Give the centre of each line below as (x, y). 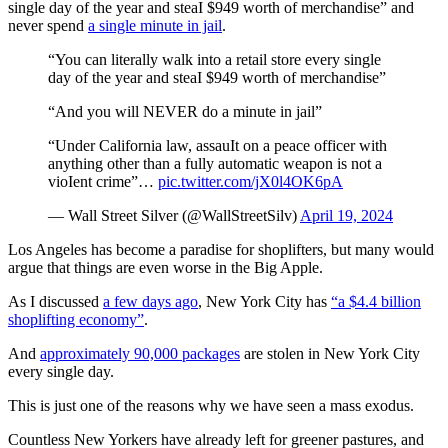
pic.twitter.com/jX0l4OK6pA (250, 181)
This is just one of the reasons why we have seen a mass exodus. (211, 405)
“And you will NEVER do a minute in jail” (185, 111)
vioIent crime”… (103, 181)
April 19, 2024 (346, 215)
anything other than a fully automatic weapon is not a (215, 163)
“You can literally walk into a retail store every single (214, 59)
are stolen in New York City (330, 353)
